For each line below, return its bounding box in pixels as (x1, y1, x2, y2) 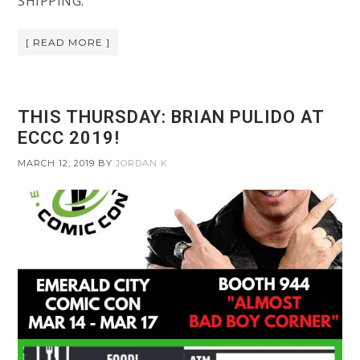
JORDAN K (116, 157, 169, 169)
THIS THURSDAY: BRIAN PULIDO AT (18, 106, 325, 127)
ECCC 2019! (18, 127, 121, 148)
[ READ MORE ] (26, 35, 111, 48)
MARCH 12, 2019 (18, 157, 96, 169)
